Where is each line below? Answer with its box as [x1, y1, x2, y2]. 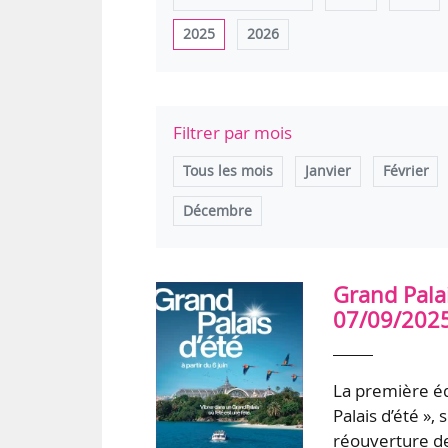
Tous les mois [183, 162, 273, 181]
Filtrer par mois [173, 121, 293, 145]
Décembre [183, 201, 252, 220]
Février [382, 162, 429, 181]
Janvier [304, 162, 351, 181]
